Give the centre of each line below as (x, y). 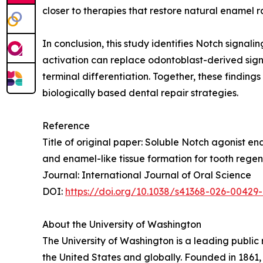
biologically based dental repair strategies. (140, 92)
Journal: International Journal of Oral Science (147, 175)
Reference (66, 125)
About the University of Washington (122, 224)
